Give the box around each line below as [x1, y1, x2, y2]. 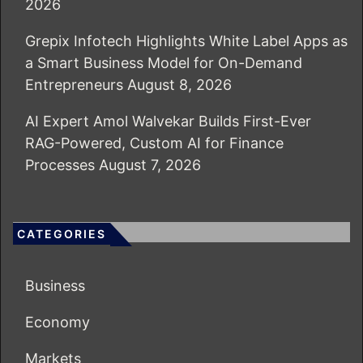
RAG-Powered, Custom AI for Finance [25, 135, 284, 152]
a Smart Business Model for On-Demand [25, 54, 302, 72]
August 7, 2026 [99, 156, 201, 174]
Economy [25, 314, 90, 331]
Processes [25, 156, 95, 174]
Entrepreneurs [25, 76, 123, 94]
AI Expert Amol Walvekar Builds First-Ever [25, 113, 311, 130]
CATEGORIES [17, 227, 106, 241]
